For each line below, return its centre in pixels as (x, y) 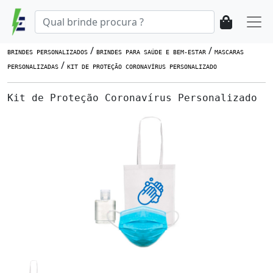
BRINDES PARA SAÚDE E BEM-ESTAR (151, 52)
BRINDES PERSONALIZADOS (48, 52)
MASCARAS (229, 52)
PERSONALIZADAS (33, 66)
